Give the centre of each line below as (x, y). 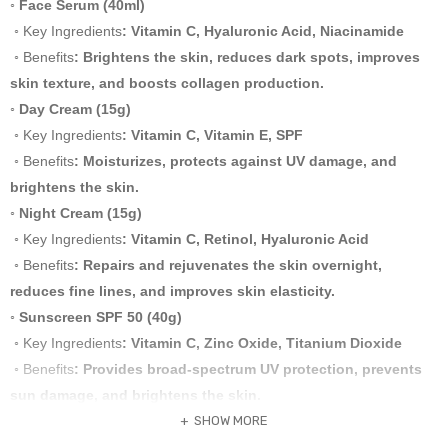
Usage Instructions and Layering (122, 420)
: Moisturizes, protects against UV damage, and (235, 160)
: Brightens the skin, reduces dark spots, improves (247, 56)
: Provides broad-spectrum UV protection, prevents (248, 368)
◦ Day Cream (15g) (70, 108)
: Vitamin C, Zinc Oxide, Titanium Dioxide (262, 342)
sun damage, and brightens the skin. (135, 394)
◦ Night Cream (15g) (76, 212)
